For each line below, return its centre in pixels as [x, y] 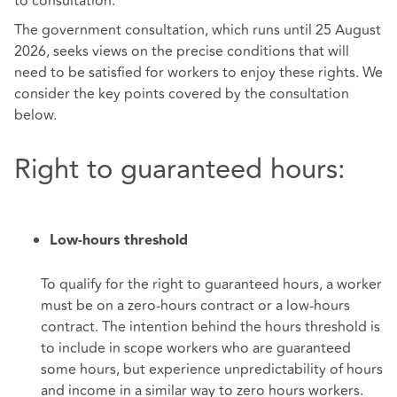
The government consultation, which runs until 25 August [198, 31]
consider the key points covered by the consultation [182, 94]
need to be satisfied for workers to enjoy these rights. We [198, 73]
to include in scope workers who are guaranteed [196, 348]
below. [35, 116]
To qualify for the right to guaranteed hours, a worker [211, 284]
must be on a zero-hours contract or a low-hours [195, 305]
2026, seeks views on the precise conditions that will [182, 52]
